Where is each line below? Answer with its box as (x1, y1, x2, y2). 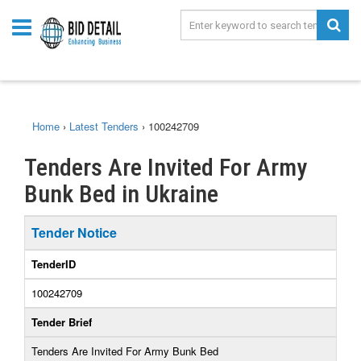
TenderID (31, 256, 76, 272)
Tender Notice (31, 223, 117, 242)
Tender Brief (31, 314, 92, 330)
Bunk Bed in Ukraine (24, 180, 218, 208)
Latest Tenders (69, 118, 139, 134)
